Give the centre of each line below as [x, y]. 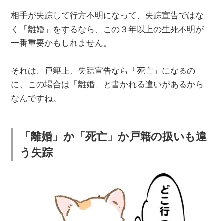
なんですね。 [36, 99]
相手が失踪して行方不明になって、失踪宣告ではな [108, 16]
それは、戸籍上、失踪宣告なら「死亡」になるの [103, 71]
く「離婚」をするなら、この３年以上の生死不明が [108, 30]
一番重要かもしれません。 [61, 43]
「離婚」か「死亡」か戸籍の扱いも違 [113, 136]
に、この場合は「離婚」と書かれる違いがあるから [108, 85]
